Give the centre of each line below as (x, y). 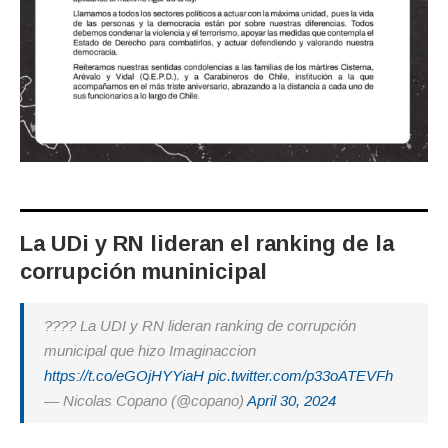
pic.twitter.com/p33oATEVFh (300, 376)
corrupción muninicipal (143, 272)
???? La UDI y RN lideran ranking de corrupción (200, 326)
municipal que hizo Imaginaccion (150, 351)
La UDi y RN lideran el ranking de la (207, 244)
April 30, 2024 (291, 401)
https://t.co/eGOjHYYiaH (124, 376)
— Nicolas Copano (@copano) (145, 401)
